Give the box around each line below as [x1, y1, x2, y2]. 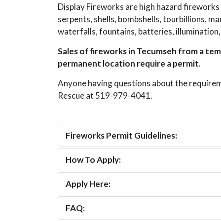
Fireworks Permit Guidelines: [66, 130, 177, 141]
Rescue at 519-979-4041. [58, 90, 154, 101]
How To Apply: [66, 154, 121, 165]
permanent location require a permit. [58, 58, 201, 69]
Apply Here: [66, 179, 110, 189]
